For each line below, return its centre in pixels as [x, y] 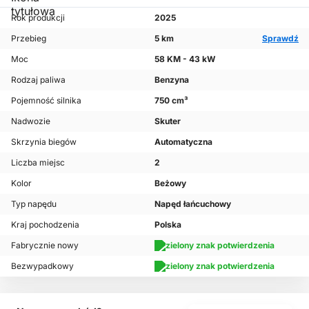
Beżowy [170, 183]
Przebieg [29, 39]
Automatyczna [183, 142]
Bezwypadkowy [42, 266]
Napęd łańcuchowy [193, 204]
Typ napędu [34, 204]
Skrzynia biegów [44, 142]
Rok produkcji [38, 18]
